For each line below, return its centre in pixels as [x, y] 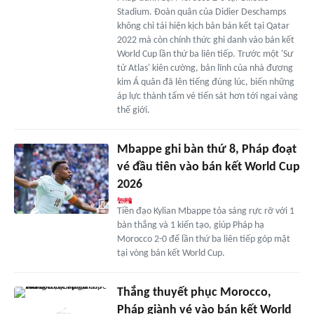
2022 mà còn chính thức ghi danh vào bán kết [205, 40]
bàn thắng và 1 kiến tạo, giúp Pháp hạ [190, 225]
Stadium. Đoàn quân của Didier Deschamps [201, 12]
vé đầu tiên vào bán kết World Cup [208, 167]
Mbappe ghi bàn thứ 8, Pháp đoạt [206, 149]
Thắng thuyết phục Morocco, [194, 292]
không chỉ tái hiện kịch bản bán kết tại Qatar [203, 26]
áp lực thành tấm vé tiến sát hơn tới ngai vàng [207, 96]
